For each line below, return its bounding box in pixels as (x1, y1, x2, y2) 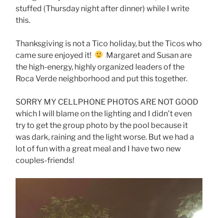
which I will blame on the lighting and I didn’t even (16, 109, 192, 118)
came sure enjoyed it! (16, 50, 94, 60)
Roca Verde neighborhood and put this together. (16, 73, 187, 83)
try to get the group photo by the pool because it (16, 120, 188, 130)
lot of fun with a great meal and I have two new (16, 144, 181, 153)
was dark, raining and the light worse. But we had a (16, 132, 194, 142)
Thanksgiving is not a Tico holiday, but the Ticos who (16, 38, 202, 48)
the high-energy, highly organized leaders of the (16, 62, 184, 72)
